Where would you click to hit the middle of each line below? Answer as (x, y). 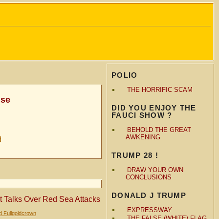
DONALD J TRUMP (149, 195)
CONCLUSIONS (148, 177)
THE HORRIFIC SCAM (160, 89)
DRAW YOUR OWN (155, 170)
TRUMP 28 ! (135, 155)
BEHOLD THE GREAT (159, 130)
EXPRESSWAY (149, 210)
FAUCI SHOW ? (142, 115)
